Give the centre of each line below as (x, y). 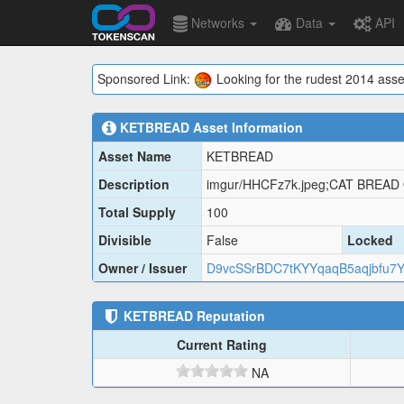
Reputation (229, 316)
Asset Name (135, 156)
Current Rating (222, 345)
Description (134, 184)
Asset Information (246, 128)
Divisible (125, 240)
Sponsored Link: (146, 78)
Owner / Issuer (142, 268)
